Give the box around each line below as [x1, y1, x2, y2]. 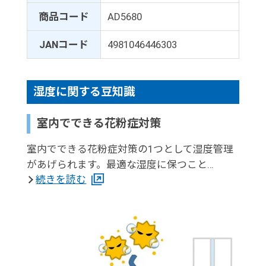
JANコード [39, 39, 88, 51]
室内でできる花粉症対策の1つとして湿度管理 [26, 142, 233, 155]
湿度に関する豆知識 [33, 85, 135, 99]
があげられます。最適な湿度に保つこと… [26, 158, 214, 170]
